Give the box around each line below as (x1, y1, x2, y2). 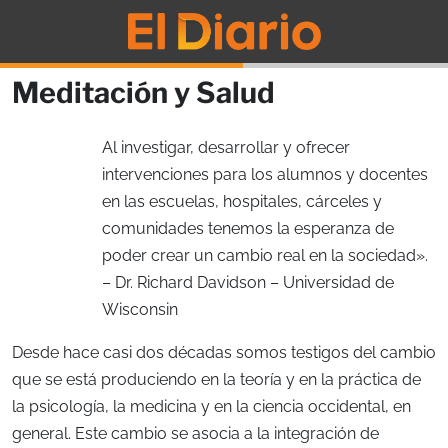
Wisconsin (102, 299, 178, 319)
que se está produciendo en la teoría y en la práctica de (12, 369, 421, 389)
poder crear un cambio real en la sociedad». (102, 245, 428, 265)
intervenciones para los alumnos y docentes (102, 164, 428, 184)
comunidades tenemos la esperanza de (102, 218, 394, 238)
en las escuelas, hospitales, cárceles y (102, 191, 382, 211)
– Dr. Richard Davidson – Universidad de (102, 272, 394, 292)
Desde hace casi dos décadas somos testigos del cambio (12, 342, 436, 362)
